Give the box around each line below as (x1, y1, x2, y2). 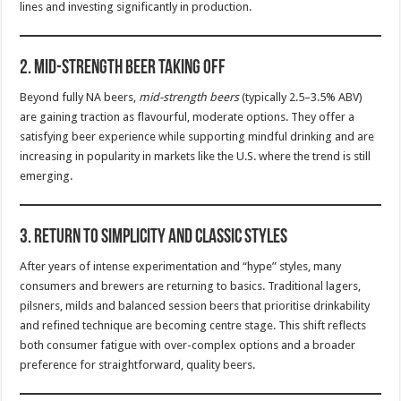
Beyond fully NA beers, (20, 90, 140, 104)
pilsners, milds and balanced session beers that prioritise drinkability (20, 298, 371, 312)
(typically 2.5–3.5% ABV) (239, 90, 363, 104)
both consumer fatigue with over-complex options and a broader (20, 337, 356, 352)
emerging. (20, 168, 73, 183)
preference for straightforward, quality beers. (20, 357, 256, 371)
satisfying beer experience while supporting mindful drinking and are (20, 129, 375, 143)
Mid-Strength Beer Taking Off (34, 57, 226, 79)
